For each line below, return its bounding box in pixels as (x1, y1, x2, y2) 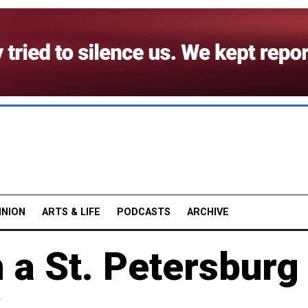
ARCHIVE (187, 206, 229, 218)
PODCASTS (117, 206, 170, 218)
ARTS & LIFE (42, 206, 100, 218)
